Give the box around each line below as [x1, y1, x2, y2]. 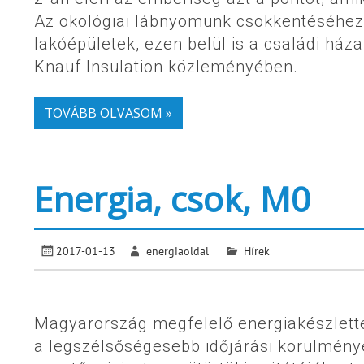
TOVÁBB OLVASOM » [44, 103, 172, 122]
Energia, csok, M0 [34, 175, 310, 223]
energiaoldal [146, 242, 210, 258]
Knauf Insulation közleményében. [34, 56, 298, 76]
